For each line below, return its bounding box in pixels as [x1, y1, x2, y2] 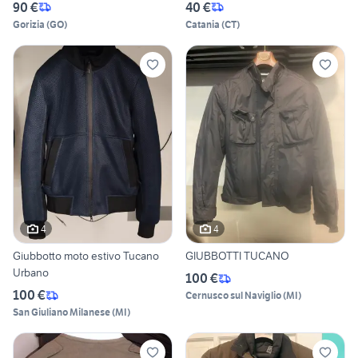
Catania [185, 18, 220, 30]
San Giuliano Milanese [13, 306, 110, 319]
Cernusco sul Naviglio [185, 289, 281, 302]
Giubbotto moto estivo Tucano [13, 249, 159, 264]
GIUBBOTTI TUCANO [185, 249, 289, 264]
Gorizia [13, 18, 45, 30]
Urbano [13, 265, 49, 280]
